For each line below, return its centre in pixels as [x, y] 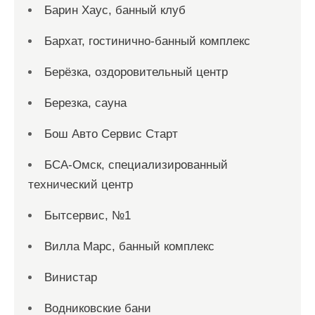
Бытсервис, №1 [88, 216]
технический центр [81, 185]
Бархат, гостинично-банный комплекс [147, 41]
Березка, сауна [85, 103]
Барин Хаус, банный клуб [115, 10]
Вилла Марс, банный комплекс [129, 246]
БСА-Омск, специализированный [136, 165]
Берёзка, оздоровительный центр [136, 72]
